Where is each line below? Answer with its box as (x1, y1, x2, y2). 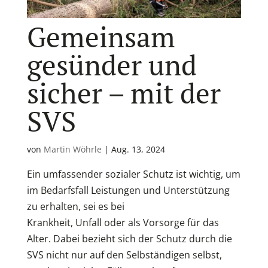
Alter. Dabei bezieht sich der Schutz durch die (26, 232, 232, 245)
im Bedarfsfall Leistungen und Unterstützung (26, 183, 230, 197)
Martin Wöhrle (43, 143, 102, 155)
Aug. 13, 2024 (111, 143, 165, 155)
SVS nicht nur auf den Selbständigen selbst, (26, 248, 222, 261)
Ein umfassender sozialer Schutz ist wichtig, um (26, 167, 240, 181)
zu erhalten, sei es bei (26, 199, 124, 213)
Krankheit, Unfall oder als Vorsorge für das (26, 215, 219, 229)
